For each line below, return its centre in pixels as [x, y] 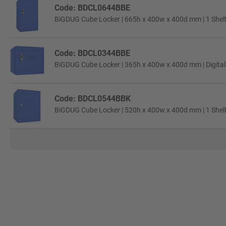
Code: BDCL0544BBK [93, 99]
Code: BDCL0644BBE [92, 8]
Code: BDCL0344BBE [92, 53]
